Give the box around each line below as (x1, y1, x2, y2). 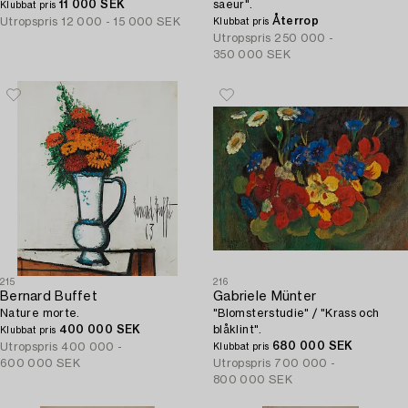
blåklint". (213, 324, 262, 335)
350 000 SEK (213, 49, 291, 60)
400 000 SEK (58, 324, 141, 335)
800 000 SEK (213, 374, 292, 385)
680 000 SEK (271, 341, 353, 352)
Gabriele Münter (213, 291, 317, 303)
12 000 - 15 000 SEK (61, 16, 181, 27)
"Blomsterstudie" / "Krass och (213, 308, 380, 319)
